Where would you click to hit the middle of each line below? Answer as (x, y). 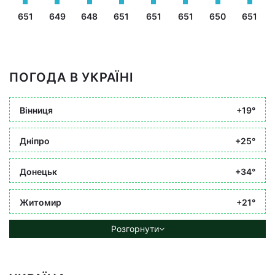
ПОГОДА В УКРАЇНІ (72, 77)
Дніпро (35, 141)
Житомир (41, 202)
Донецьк (38, 171)
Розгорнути (135, 229)
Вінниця (36, 110)
